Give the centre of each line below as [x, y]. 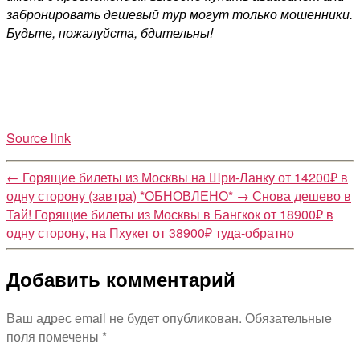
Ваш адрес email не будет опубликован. [124, 318]
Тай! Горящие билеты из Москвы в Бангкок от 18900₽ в [170, 214]
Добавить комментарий [121, 279]
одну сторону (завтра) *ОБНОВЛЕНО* [120, 195]
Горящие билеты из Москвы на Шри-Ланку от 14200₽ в [185, 177]
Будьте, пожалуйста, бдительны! [110, 32]
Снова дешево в [302, 195]
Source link [39, 137]
